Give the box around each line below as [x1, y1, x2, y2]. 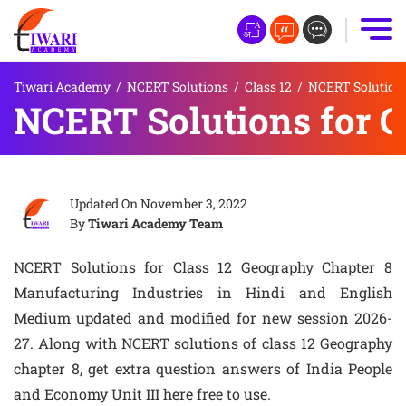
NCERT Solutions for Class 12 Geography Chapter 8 [14, 257, 392, 276]
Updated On [70, 195, 140, 212]
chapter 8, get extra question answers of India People [14, 359, 392, 378]
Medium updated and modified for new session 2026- [14, 308, 392, 327]
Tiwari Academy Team [88, 215, 223, 232]
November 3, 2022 [140, 195, 247, 212]
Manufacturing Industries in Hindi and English [14, 283, 392, 302]
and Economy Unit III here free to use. [14, 384, 271, 403]
